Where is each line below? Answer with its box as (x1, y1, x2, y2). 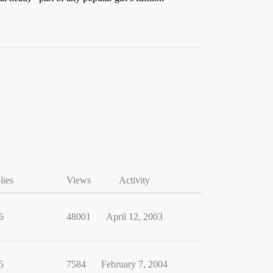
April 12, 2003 (105, 211, 163, 222)
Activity (118, 175, 150, 185)
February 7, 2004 (101, 259, 168, 269)
